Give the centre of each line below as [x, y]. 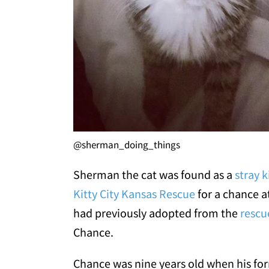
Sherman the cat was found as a [154, 175]
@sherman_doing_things [127, 145]
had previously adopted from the [157, 213]
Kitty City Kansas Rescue [134, 194]
